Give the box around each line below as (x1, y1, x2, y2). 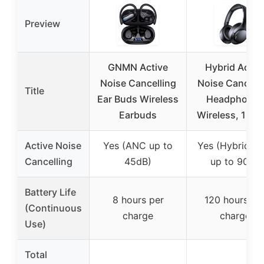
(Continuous (25, 202, 82, 214)
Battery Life (25, 186, 76, 198)
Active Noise (25, 140, 81, 151)
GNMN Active (108, 61, 168, 73)
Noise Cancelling (100, 77, 176, 89)
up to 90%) (210, 156, 260, 167)
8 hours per (112, 194, 164, 206)
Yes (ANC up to (103, 140, 173, 151)
